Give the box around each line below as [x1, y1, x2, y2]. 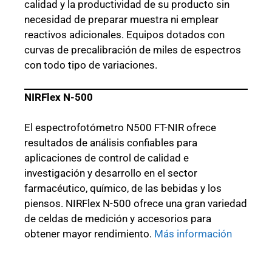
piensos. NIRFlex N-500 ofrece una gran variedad [24, 197, 247, 210]
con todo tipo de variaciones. [24, 59, 157, 72]
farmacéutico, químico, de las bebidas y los [24, 182, 222, 195]
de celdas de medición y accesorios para [24, 212, 211, 225]
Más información [154, 228, 232, 240]
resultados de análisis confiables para [24, 137, 197, 149]
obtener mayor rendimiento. [24, 228, 154, 240]
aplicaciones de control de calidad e [24, 152, 189, 165]
